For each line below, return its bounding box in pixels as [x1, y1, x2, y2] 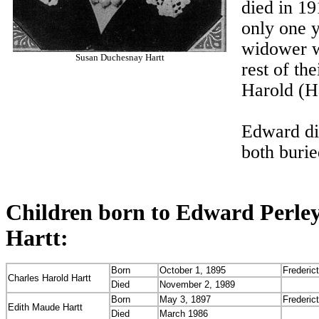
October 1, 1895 [159, 265, 226, 276]
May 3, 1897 [159, 294, 211, 305]
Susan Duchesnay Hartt [75, 52, 164, 63]
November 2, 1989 [159, 279, 235, 290]
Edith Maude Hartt [8, 302, 83, 313]
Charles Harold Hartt [8, 273, 91, 283]
